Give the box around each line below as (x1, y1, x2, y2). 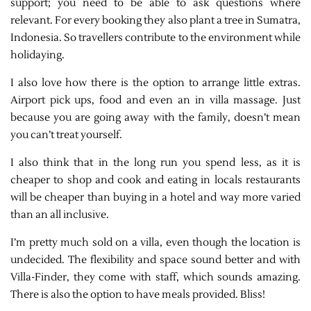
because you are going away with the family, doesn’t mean (10, 110, 301, 124)
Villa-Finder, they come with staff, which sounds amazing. (10, 270, 301, 284)
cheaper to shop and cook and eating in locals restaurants (10, 173, 301, 187)
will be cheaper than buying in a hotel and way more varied (10, 190, 301, 204)
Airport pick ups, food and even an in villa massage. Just (10, 93, 301, 107)
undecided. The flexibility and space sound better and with (10, 253, 301, 267)
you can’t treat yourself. (10, 128, 122, 142)
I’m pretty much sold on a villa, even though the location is (10, 235, 301, 249)
